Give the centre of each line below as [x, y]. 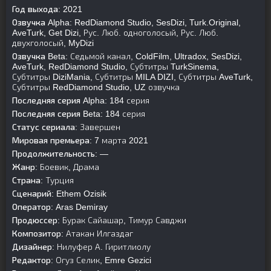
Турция [58, 180]
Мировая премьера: [52, 140]
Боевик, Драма [68, 167]
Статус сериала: [45, 127]
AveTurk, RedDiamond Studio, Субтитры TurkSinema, [116, 67]
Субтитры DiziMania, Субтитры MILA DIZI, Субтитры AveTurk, [132, 77]
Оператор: [33, 207]
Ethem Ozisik [80, 194]
